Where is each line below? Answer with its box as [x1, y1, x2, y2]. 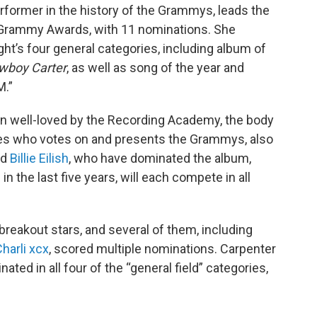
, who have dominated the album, [69, 151, 251, 166]
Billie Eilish [10, 151, 69, 166]
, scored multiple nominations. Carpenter [49, 241, 276, 256]
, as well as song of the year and [67, 60, 244, 75]
